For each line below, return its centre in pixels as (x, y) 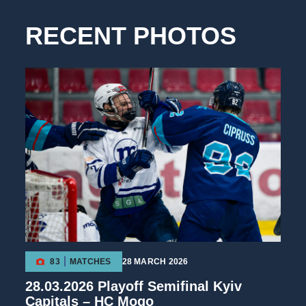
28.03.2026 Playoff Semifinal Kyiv (134, 286)
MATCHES (90, 261)
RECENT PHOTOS (131, 36)
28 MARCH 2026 (155, 261)
